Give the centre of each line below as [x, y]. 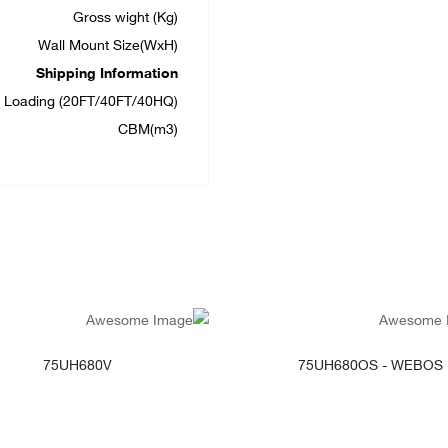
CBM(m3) [148, 130]
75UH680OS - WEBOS [370, 366]
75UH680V [78, 366]
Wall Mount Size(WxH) [108, 46]
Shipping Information [107, 74]
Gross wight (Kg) [125, 18]
